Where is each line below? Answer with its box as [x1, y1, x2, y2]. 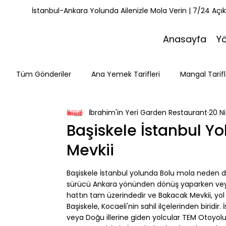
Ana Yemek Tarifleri [91, 69, 160, 79]
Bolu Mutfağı [105, 149, 149, 160]
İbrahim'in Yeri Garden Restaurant [89, 107, 207, 118]
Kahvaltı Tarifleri [102, 109, 158, 120]
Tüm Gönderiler [16, 69, 71, 79]
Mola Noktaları [36, 149, 85, 160]
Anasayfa [163, 33, 206, 46]
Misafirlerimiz [36, 109, 82, 120]
